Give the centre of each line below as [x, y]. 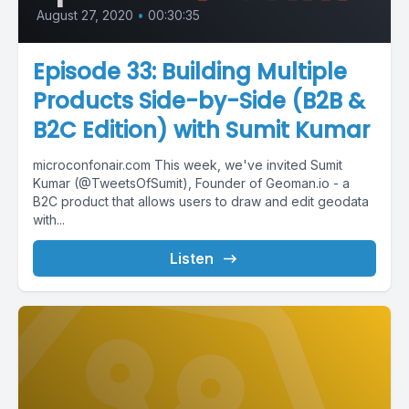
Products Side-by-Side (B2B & [199, 101]
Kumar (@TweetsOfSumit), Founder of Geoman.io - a [191, 183]
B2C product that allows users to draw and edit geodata [201, 201]
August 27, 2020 [85, 15]
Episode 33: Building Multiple [190, 72]
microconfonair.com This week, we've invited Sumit [188, 165]
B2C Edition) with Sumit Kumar [201, 130]
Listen [192, 258]
